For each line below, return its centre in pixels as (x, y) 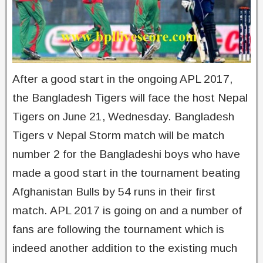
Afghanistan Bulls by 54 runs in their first (114, 191)
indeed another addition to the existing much (125, 248)
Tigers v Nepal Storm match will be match (118, 135)
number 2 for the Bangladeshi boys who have (126, 154)
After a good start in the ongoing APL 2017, (122, 79)
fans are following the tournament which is (118, 229)
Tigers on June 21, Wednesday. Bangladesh (123, 116)
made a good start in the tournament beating (126, 173)
